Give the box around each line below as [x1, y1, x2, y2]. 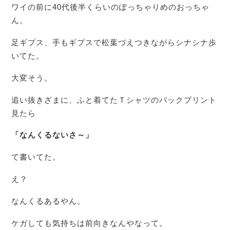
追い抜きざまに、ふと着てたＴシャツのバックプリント [11, 95, 217, 104]
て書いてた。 [11, 152, 61, 162]
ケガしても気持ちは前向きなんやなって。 [11, 218, 168, 227]
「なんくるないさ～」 [11, 130, 94, 140]
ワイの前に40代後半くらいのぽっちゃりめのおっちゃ [11, 3, 210, 12]
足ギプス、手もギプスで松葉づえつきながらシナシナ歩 [11, 38, 217, 47]
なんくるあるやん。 [11, 196, 86, 205]
